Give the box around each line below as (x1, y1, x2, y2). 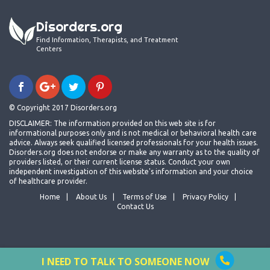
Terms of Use (122, 193, 167, 201)
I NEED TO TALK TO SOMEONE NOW (42, 255, 209, 268)
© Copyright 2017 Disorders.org (9, 104, 117, 112)
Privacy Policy (183, 193, 228, 201)
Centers (36, 45, 61, 52)
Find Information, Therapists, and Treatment (36, 36, 178, 43)
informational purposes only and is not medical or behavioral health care (9, 129, 257, 137)
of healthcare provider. (9, 177, 87, 186)
